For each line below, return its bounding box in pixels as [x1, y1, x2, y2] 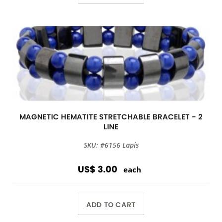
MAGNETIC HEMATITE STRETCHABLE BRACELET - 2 [19, 111, 203, 122]
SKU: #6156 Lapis [83, 140, 139, 150]
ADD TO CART [86, 199, 136, 210]
